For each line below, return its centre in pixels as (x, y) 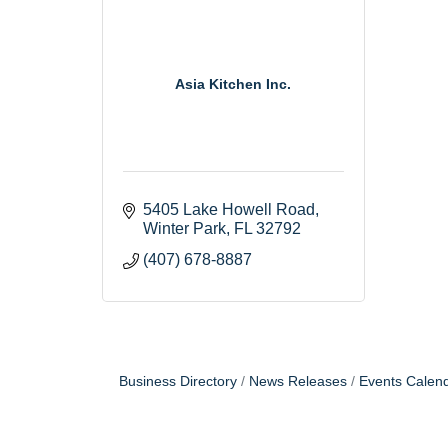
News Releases (298, 382)
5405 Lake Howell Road (229, 210)
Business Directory (178, 382)
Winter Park (184, 229)
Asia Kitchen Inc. (233, 84)
